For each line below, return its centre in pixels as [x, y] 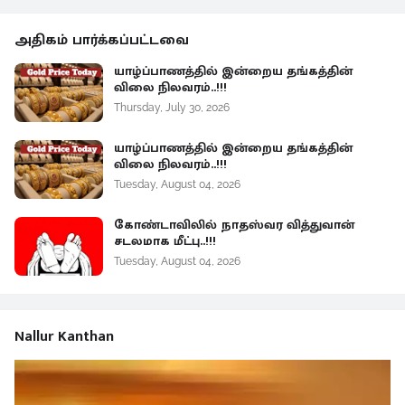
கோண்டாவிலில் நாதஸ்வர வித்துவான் [234, 224]
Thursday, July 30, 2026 [172, 107]
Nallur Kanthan [64, 336]
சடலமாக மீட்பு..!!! [165, 240]
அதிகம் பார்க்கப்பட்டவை [102, 40]
